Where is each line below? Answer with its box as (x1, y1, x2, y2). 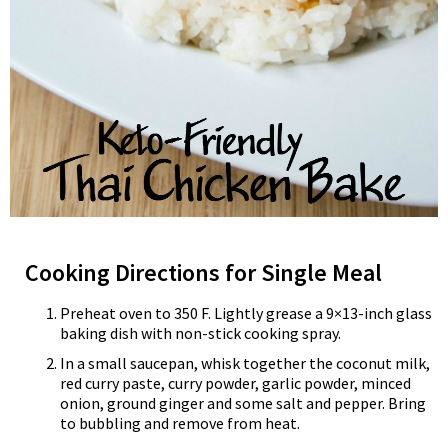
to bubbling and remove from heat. (60, 413, 300, 434)
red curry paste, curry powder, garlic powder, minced (60, 373, 411, 394)
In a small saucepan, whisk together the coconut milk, (60, 353, 430, 374)
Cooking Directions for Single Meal (25, 257, 382, 289)
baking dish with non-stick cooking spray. (60, 323, 341, 344)
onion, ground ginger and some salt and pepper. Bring (60, 393, 426, 414)
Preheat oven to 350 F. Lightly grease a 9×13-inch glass (60, 303, 432, 324)
